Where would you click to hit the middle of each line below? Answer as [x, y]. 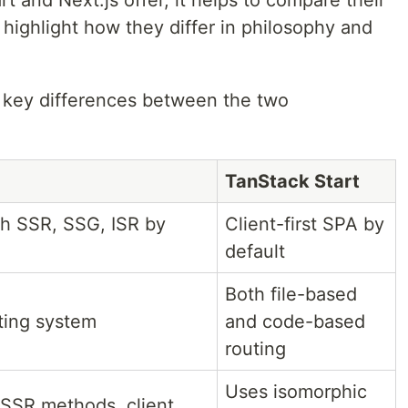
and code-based [295, 321]
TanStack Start [292, 181]
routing [255, 348]
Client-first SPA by [305, 224]
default [255, 251]
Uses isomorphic [296, 391]
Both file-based [291, 294]
